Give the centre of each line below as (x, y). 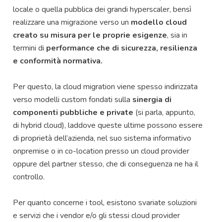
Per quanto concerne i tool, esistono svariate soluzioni (105, 202)
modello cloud (159, 22)
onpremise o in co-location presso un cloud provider (101, 151)
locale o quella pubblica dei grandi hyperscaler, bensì (102, 9)
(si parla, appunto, (164, 112)
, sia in (177, 35)
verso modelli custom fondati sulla (73, 99)
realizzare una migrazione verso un (72, 22)
